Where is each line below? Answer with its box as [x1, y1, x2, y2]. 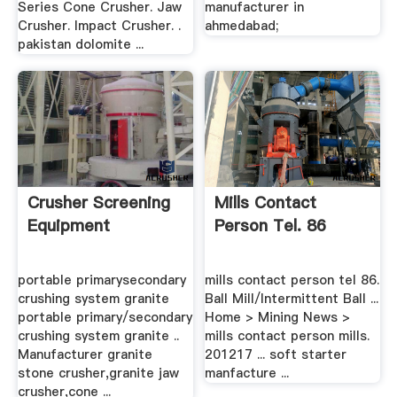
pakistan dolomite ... [17, 35, 144, 53]
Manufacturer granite [17, 345, 152, 363]
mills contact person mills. [205, 326, 370, 345]
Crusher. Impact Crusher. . [17, 16, 181, 35]
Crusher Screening [27, 191, 170, 214]
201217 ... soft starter [205, 345, 347, 363]
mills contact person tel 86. [205, 270, 380, 289]
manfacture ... [205, 363, 290, 382]
